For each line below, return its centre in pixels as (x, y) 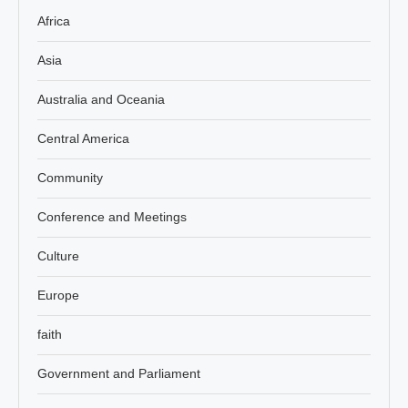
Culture (58, 255)
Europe (58, 295)
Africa (54, 20)
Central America (83, 138)
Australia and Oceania (101, 99)
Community (70, 177)
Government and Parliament (119, 373)
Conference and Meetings (112, 216)
